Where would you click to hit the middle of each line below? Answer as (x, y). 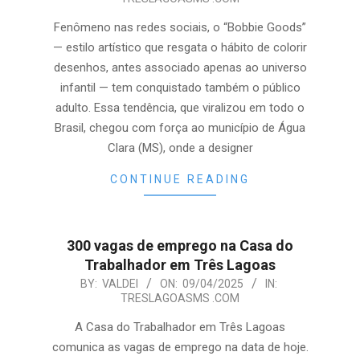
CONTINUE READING (180, 179)
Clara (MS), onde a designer (180, 148)
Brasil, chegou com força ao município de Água (180, 128)
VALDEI (120, 284)
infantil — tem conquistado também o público (180, 88)
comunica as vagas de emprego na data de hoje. (180, 347)
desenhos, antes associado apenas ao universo (180, 67)
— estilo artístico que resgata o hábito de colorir (180, 47)
